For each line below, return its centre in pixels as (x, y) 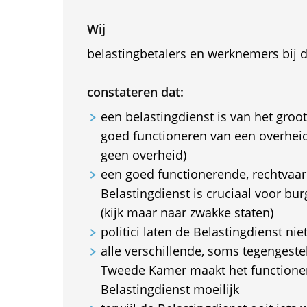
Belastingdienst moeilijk (170, 289)
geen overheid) (143, 155)
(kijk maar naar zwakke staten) (187, 212)
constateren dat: (135, 92)
